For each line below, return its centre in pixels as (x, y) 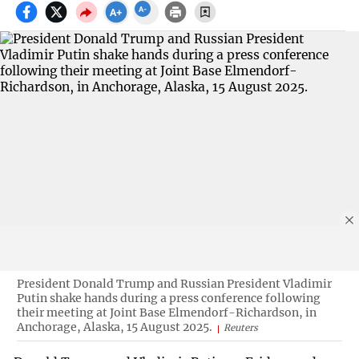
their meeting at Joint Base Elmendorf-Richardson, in (166, 312)
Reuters (240, 327)
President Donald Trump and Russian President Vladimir (174, 283)
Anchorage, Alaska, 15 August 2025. (114, 327)
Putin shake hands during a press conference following (168, 298)
